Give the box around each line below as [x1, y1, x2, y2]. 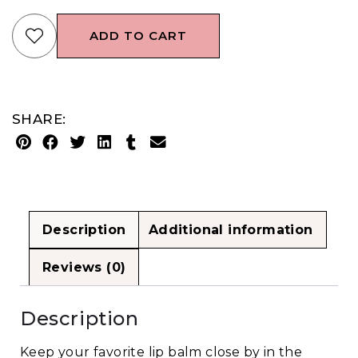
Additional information [148, 222, 313, 238]
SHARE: [12, 111, 66, 128]
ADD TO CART [89, 28, 187, 44]
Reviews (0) [42, 260, 126, 276]
